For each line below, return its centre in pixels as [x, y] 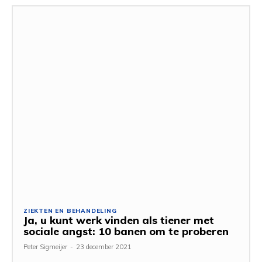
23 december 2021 [104, 247]
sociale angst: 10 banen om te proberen [126, 231]
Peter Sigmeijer [45, 247]
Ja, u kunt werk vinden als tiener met [119, 220]
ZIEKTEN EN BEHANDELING [70, 211]
